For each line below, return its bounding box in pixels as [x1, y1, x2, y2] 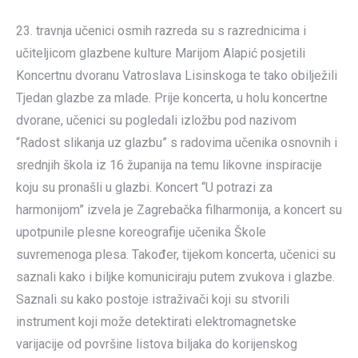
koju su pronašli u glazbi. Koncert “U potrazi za [16, 180, 272, 195]
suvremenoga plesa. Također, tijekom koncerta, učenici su [16, 247, 336, 262]
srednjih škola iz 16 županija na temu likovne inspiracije [16, 157, 322, 173]
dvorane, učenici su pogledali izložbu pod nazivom [16, 113, 296, 128]
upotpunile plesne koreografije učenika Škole [16, 225, 266, 240]
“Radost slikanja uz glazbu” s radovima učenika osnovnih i [16, 135, 337, 150]
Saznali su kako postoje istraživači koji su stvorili [16, 292, 289, 307]
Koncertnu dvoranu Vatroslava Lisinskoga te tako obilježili [16, 68, 337, 83]
